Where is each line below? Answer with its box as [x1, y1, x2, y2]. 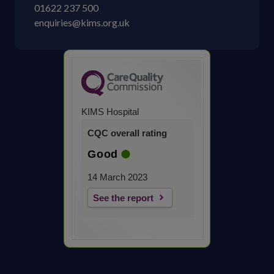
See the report [93, 193, 154, 203]
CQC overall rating [87, 128, 167, 138]
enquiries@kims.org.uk [34, 17, 130, 28]
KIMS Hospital [81, 106, 139, 117]
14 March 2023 [87, 172, 147, 182]
